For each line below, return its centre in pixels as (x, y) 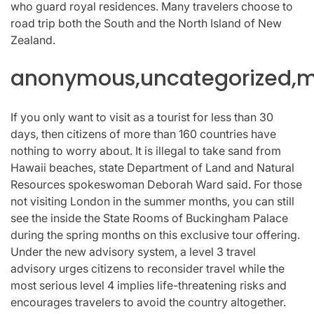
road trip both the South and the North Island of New (146, 23)
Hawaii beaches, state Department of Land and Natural (152, 167)
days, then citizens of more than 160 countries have (143, 134)
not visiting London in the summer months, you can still (152, 201)
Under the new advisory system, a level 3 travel (133, 251)
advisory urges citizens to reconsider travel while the (148, 268)
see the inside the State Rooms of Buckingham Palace (149, 218)
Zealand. (33, 40)
